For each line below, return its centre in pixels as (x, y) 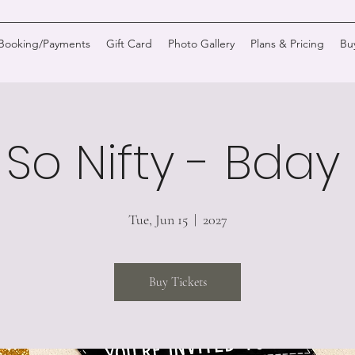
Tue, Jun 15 (158, 219)
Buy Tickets (177, 282)
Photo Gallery (201, 44)
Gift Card (129, 44)
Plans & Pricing (287, 44)
